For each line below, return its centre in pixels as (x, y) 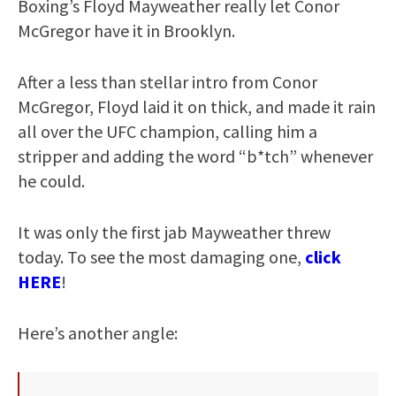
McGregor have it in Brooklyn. (126, 30)
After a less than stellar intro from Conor (168, 81)
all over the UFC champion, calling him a (168, 131)
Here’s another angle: (98, 332)
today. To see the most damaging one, (161, 256)
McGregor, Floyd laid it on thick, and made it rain (197, 106)
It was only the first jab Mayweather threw (174, 232)
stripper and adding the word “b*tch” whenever (195, 156)
